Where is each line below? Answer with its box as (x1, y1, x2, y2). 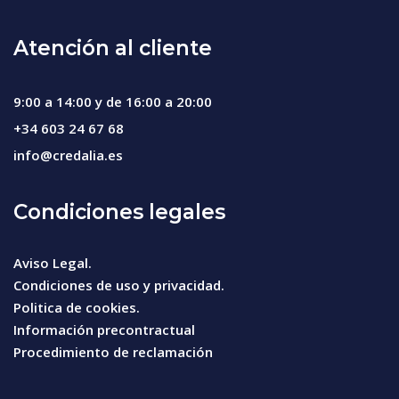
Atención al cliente (13, 36, 212, 61)
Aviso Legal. (13, 254, 92, 272)
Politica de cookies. (13, 298, 140, 316)
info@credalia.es (13, 146, 123, 164)
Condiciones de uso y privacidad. (13, 276, 224, 294)
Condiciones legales (13, 199, 225, 224)
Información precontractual (13, 321, 195, 338)
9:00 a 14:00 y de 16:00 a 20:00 (13, 93, 212, 110)
